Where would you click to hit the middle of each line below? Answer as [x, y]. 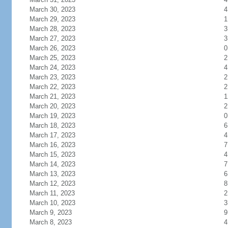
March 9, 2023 [50, 212]
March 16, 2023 [52, 145]
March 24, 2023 [52, 67]
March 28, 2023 [52, 29]
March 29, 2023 [52, 19]
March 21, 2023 [52, 96]
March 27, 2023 [52, 38]
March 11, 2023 [52, 193]
